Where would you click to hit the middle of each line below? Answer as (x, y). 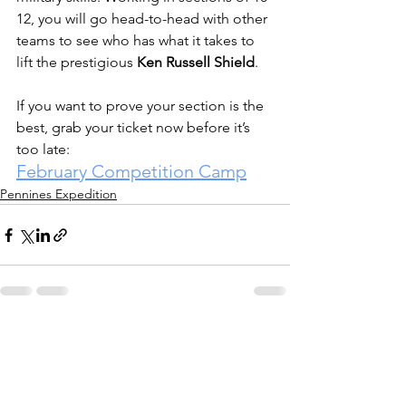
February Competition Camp (131, 171)
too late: (43, 149)
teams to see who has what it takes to (137, 40)
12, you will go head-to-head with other (144, 19)
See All (270, 337)
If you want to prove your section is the (142, 106)
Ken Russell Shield (196, 62)
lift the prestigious (77, 62)
